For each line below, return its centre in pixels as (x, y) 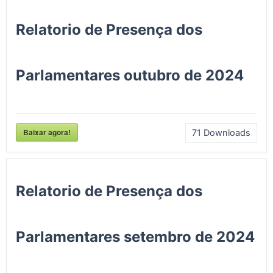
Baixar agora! (47, 132)
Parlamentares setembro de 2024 (135, 236)
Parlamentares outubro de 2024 (130, 75)
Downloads (226, 133)
